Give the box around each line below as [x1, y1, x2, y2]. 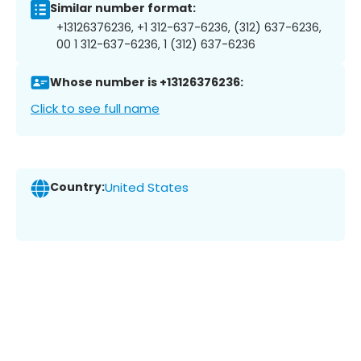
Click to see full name [31, 99, 160, 117]
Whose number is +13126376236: [50, 74, 243, 91]
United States [105, 179, 189, 197]
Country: [50, 179, 105, 196]
